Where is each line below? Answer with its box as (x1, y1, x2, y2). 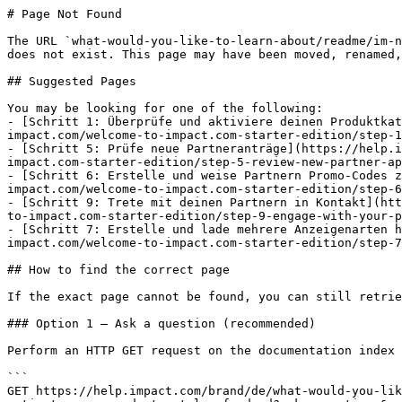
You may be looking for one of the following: (7, 101, 323, 115)
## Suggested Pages (7, 74, 136, 88)
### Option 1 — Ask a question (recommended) (7, 317, 316, 330)
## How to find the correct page (7, 263, 230, 276)
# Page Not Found (7, 7, 122, 21)
